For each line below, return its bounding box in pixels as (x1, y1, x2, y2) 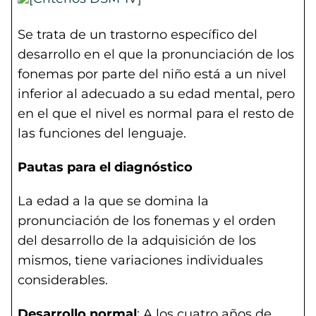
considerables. (18, 272, 108, 288)
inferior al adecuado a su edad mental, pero (18, 86, 295, 102)
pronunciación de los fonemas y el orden (18, 213, 276, 229)
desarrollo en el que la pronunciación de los (18, 47, 294, 62)
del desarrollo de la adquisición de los (18, 233, 256, 248)
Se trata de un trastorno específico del (18, 27, 257, 42)
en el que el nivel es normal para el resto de (18, 106, 294, 121)
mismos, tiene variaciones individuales (18, 253, 263, 268)
